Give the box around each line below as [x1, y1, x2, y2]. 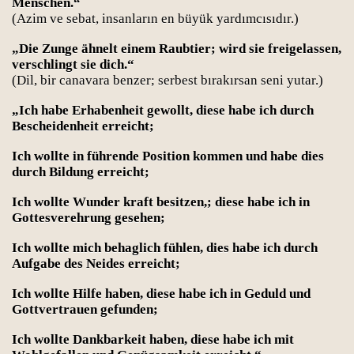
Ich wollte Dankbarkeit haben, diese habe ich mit [12, 332, 294, 347]
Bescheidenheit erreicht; [12, 119, 154, 134]
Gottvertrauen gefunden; [12, 302, 158, 317]
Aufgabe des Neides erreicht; [12, 256, 180, 271]
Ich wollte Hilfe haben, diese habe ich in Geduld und [12, 286, 311, 301]
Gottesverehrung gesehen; [12, 210, 165, 225]
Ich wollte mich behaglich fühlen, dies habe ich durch [12, 240, 318, 255]
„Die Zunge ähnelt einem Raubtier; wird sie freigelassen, [12, 41, 341, 56]
